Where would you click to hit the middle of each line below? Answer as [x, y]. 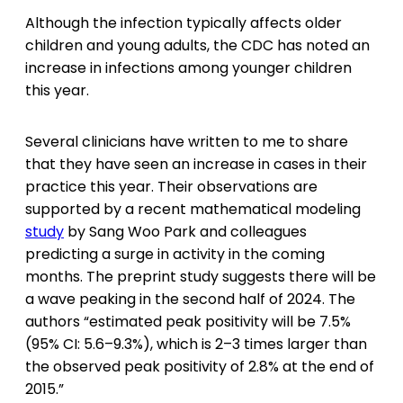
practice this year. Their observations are [171, 187]
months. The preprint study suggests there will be [201, 277]
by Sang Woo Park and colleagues [185, 232]
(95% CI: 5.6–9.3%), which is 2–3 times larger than [196, 344]
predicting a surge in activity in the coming [175, 254]
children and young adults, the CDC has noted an [197, 45]
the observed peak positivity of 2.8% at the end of [200, 367]
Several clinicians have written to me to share [187, 142]
